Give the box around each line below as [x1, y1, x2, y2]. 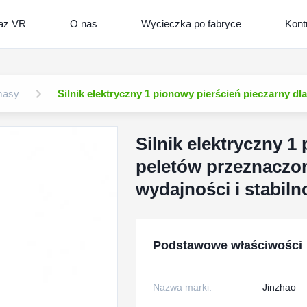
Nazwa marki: [152, 282, 212, 293]
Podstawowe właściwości [152, 238, 302, 252]
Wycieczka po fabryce [141, 18, 241, 29]
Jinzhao [262, 282, 296, 293]
